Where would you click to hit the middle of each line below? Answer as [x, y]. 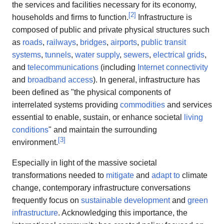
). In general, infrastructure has [146, 80]
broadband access [60, 80]
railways [61, 42]
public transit [163, 42]
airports [124, 42]
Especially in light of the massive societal [84, 163]
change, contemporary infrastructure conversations [101, 188]
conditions [30, 130]
